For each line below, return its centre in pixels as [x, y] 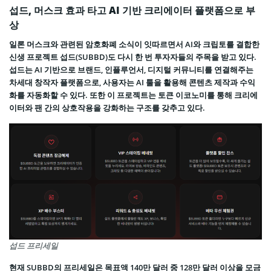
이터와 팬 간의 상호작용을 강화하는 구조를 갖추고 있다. [107, 108]
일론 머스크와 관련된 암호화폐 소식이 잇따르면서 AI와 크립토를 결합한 [134, 44]
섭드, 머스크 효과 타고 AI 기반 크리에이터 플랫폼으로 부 [132, 11]
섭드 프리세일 [34, 246]
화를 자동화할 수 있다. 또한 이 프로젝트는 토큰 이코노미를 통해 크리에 [133, 95]
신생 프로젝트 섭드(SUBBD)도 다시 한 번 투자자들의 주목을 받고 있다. [133, 57]
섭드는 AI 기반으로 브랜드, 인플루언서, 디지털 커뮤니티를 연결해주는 [131, 70]
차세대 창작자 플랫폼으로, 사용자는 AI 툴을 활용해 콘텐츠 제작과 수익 [132, 83]
